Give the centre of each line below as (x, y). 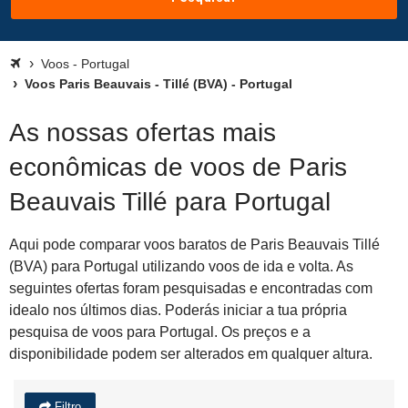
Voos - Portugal (85, 64)
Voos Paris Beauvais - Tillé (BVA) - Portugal (157, 84)
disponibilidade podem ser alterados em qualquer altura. (191, 354)
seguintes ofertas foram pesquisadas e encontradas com (191, 288)
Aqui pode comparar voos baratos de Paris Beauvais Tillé (194, 245)
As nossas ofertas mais (143, 133)
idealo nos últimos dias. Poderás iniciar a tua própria (178, 310)
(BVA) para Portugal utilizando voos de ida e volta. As (181, 266)
